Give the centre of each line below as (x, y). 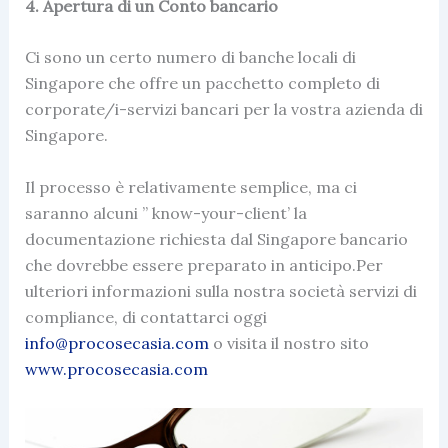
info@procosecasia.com (118, 343)
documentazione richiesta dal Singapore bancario (216, 239)
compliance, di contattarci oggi (145, 317)
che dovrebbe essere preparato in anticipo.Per (203, 265)
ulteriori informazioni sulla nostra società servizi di (220, 291)
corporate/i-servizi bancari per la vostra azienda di (223, 109)
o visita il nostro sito (290, 343)
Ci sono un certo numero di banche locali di (190, 57)
